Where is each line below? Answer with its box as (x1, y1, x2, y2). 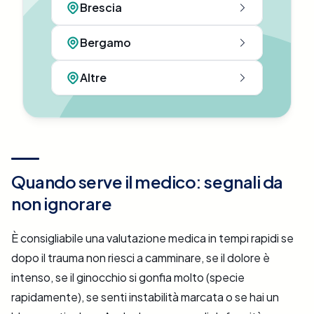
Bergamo (80, 35, 131, 50)
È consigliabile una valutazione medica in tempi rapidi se (11, 231, 294, 246)
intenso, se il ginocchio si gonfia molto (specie (11, 270, 245, 285)
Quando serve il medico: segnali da (11, 171, 283, 193)
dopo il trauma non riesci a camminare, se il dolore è (11, 250, 270, 266)
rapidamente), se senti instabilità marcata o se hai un (11, 289, 279, 305)
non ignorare (11, 193, 112, 214)
